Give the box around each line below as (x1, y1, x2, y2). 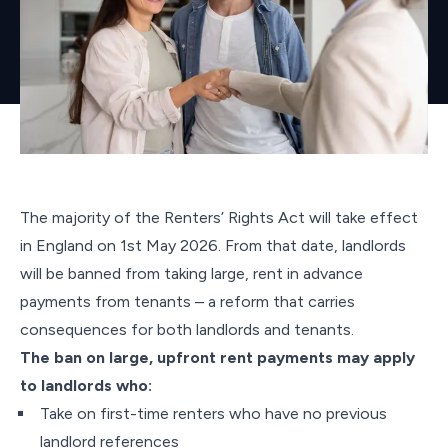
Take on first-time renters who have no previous (40, 404, 387, 423)
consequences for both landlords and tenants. (20, 320, 354, 339)
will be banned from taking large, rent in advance (20, 264, 363, 283)
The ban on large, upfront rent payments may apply (20, 348, 415, 367)
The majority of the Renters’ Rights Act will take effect (20, 208, 418, 227)
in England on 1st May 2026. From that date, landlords (20, 236, 406, 255)
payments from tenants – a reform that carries (20, 292, 355, 311)
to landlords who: (20, 376, 152, 395)
